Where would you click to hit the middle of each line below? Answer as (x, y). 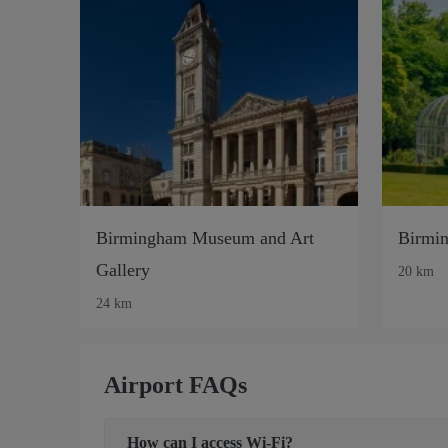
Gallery (123, 269)
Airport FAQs (175, 384)
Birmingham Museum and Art (205, 237)
